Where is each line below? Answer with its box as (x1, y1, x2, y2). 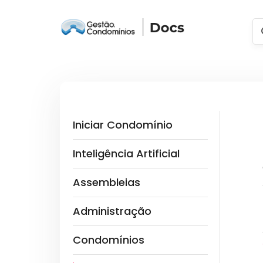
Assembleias (73, 175, 140, 190)
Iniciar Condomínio (73, 117, 173, 132)
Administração (73, 204, 151, 218)
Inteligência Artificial (73, 146, 180, 161)
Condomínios (73, 232, 144, 247)
